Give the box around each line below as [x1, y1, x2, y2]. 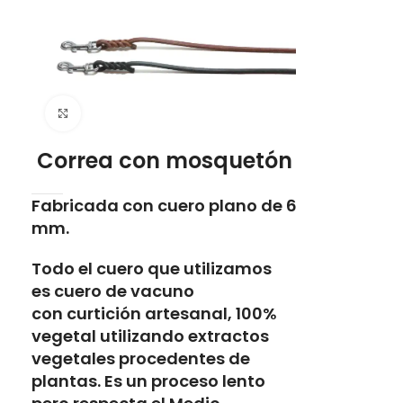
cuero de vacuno [54, 279, 194, 302]
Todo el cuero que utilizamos [31, 256, 272, 280]
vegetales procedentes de [31, 346, 250, 370]
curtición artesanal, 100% [67, 301, 277, 325]
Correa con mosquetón [37, 145, 293, 175]
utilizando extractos [100, 324, 269, 347]
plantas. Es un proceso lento [31, 369, 265, 392]
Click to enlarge [81, 105, 171, 121]
